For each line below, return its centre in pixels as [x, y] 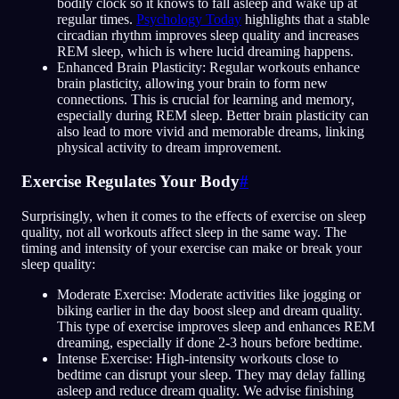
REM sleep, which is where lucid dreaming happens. [205, 51]
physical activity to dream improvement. [169, 147]
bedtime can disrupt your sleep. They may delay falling [211, 375]
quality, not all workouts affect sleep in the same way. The [184, 232]
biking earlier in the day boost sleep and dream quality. [210, 311]
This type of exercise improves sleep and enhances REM [216, 327]
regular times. [97, 19]
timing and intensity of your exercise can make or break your [191, 248]
